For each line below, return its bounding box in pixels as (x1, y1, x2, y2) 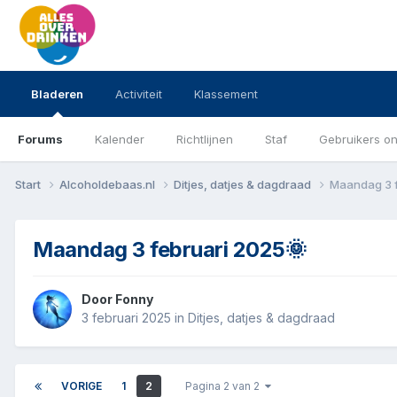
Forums (18, 132, 63, 146)
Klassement (194, 87, 258, 101)
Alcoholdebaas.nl (59, 176, 158, 191)
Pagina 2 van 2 (185, 379, 265, 393)
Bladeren (31, 87, 83, 101)
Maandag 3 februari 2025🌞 (33, 236, 307, 262)
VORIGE (61, 379, 102, 393)
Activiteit (115, 87, 162, 101)
